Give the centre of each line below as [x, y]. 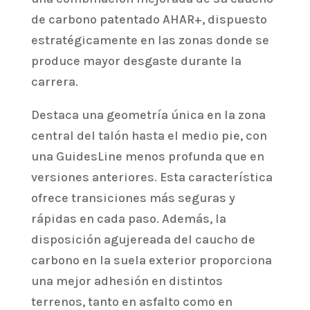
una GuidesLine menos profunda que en [147, 157]
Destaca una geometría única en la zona [148, 115]
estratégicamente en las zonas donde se [150, 40]
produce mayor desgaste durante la [136, 61]
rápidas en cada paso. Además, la [128, 219]
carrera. [54, 82]
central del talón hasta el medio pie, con [149, 136]
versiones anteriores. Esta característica [152, 177]
